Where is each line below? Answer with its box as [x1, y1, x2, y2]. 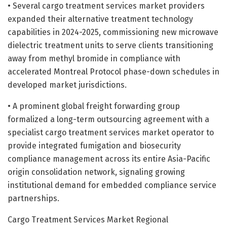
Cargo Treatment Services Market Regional [8, 214, 168, 224]
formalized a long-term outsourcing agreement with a [8, 114, 209, 124]
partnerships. [8, 193, 59, 203]
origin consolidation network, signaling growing [8, 167, 185, 177]
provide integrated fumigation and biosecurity [8, 140, 181, 150]
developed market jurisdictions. [8, 80, 127, 90]
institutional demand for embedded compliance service [8, 180, 216, 190]
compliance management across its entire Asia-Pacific [8, 154, 210, 164]
